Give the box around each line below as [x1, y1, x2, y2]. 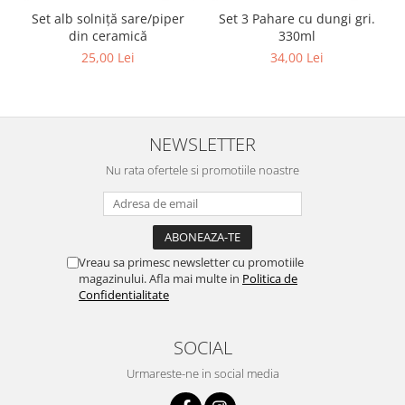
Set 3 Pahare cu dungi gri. [219, 9, 375, 27]
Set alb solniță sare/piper [32, 9, 184, 27]
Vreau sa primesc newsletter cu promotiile [79, 253, 304, 270]
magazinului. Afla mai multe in [79, 269, 242, 287]
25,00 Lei [81, 48, 135, 66]
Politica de [242, 269, 297, 287]
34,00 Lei [270, 48, 324, 66]
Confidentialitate [79, 286, 169, 303]
